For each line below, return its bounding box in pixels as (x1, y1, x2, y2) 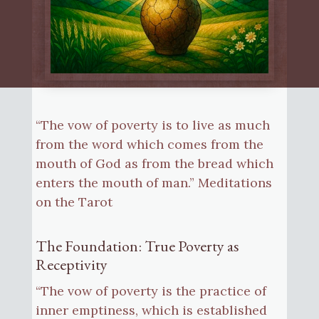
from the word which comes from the (35, 136, 263, 153)
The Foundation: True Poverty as (35, 236, 239, 257)
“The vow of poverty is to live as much (35, 117, 270, 134)
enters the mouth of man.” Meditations (35, 174, 272, 192)
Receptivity (35, 254, 108, 276)
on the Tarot (35, 194, 113, 211)
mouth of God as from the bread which (35, 155, 273, 172)
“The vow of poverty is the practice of (35, 283, 266, 300)
